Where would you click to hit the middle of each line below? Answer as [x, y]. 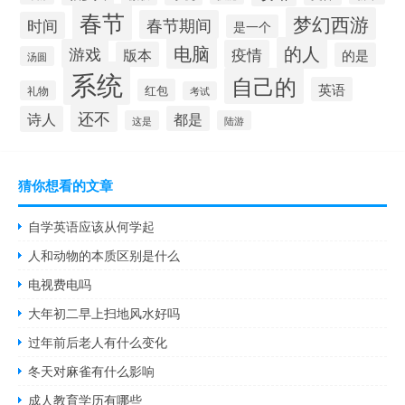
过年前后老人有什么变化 [98, 342]
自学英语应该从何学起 [92, 226]
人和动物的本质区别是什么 [104, 255]
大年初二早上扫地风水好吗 [104, 313]
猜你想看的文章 [66, 186]
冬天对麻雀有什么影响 [92, 371]
